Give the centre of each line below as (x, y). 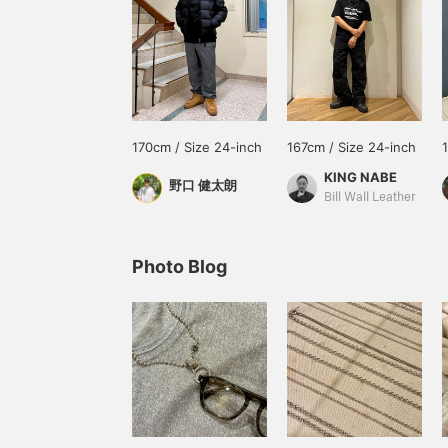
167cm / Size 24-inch (351, 147)
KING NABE (360, 177)
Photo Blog (179, 266)
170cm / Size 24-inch (197, 147)
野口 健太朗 (203, 185)
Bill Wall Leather (369, 197)
